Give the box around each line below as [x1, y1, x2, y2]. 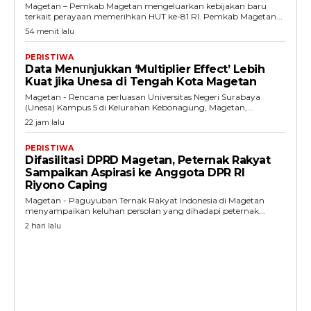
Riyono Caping [25, 178, 108, 192]
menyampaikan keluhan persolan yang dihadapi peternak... [25, 205, 265, 217]
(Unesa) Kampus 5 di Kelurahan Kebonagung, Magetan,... [25, 102, 253, 113]
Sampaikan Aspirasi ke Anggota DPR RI [25, 166, 244, 180]
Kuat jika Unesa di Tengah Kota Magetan [25, 75, 256, 89]
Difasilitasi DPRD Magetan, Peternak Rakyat [25, 153, 270, 167]
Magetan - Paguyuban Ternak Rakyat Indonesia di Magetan [25, 195, 264, 206]
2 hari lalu [25, 221, 61, 231]
